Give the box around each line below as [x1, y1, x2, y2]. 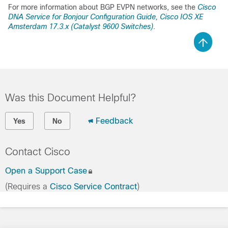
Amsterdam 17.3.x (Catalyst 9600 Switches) [8, 22, 153, 31]
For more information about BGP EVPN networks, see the [8, 3, 197, 11]
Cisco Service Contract [50, 182, 137, 191]
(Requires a [5, 182, 50, 191]
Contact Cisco [5, 146, 70, 157]
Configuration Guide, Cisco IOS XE [88, 12, 203, 21]
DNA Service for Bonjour [8, 12, 88, 21]
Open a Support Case [5, 166, 87, 175]
